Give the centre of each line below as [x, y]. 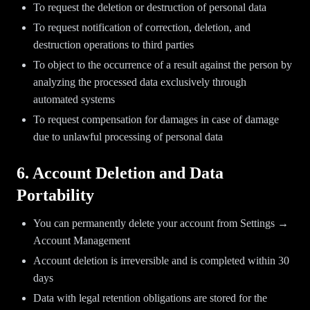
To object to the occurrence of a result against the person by [163, 65]
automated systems [74, 99]
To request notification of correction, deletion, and [142, 27]
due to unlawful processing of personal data [128, 137]
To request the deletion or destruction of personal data [150, 7]
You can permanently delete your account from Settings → [161, 223]
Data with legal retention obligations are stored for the [150, 298]
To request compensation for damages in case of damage [156, 119]
